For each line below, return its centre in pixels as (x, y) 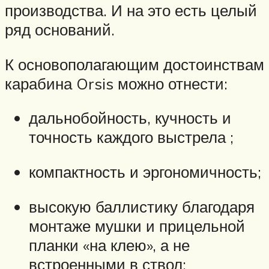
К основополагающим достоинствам (134, 64)
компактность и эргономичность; (145, 171)
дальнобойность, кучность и (130, 118)
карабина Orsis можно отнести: (116, 83)
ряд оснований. (60, 30)
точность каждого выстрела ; (131, 137)
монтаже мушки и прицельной (137, 225)
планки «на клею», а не (109, 245)
